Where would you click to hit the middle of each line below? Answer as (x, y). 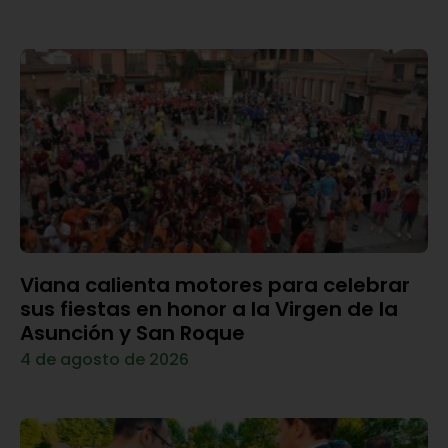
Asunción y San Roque (132, 332)
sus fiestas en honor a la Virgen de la (209, 308)
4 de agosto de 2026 (104, 359)
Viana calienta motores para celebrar (215, 284)
